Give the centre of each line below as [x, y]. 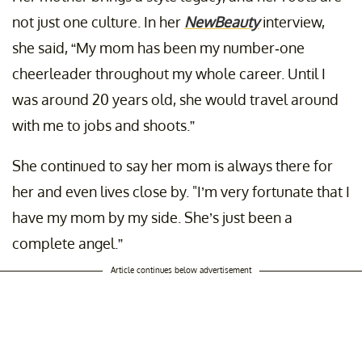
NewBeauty [222, 22]
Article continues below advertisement [181, 270]
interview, [292, 22]
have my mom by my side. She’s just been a [152, 218]
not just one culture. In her [98, 22]
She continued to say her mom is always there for [173, 166]
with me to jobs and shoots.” [103, 126]
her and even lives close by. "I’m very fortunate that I [181, 192]
